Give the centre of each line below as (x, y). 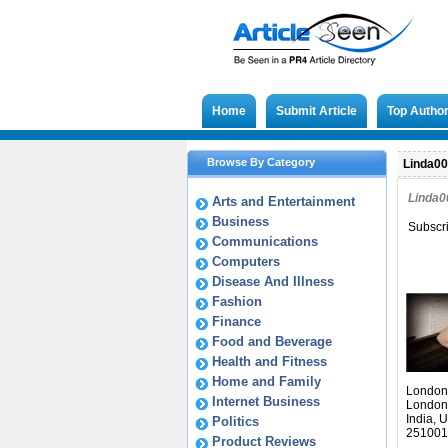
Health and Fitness (269, 361)
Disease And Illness (273, 281)
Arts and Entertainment (283, 201)
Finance (236, 321)
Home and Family (266, 381)
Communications (265, 241)
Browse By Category (261, 162)
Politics (235, 421)
